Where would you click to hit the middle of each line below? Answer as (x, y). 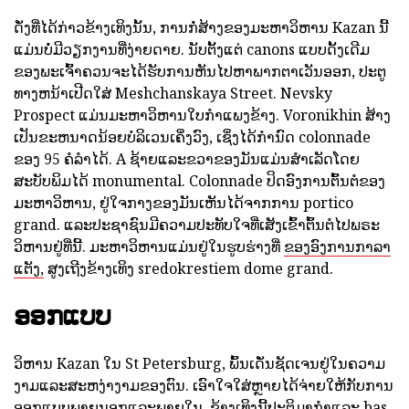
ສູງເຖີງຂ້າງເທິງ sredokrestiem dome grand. (189, 268)
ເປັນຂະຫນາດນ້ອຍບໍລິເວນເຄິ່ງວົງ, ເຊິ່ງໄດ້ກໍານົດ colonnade (192, 137)
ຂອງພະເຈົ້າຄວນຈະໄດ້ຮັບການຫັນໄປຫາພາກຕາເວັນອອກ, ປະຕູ (200, 71)
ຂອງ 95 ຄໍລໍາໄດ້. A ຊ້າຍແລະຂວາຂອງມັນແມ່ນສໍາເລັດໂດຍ (187, 159)
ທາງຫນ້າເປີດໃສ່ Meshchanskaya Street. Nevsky (173, 93)
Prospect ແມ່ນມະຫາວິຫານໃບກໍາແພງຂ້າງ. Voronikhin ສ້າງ (202, 115)
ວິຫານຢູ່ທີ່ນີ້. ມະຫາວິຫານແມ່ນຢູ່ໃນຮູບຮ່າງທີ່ (149, 246)
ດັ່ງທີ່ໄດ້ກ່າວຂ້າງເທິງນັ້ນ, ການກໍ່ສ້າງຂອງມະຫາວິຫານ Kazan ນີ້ (201, 27)
